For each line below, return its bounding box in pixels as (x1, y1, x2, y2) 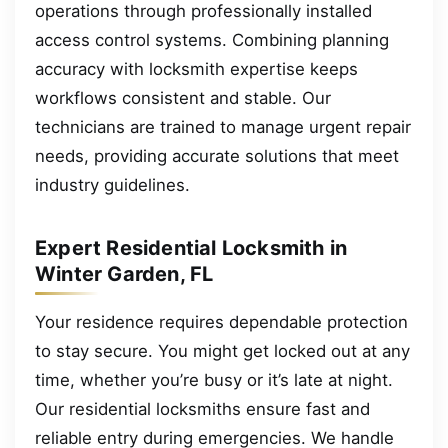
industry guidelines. (35, 174, 190, 195)
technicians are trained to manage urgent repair (35, 116, 411, 137)
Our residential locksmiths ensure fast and (35, 398, 370, 419)
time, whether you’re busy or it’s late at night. (35, 369, 393, 390)
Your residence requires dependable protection (35, 311, 408, 332)
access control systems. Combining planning (35, 29, 389, 50)
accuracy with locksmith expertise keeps (35, 58, 358, 79)
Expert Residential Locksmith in (35, 235, 348, 260)
